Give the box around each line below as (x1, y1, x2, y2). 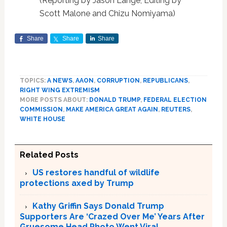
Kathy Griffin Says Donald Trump (32, 201, 164, 211)
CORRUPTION (96, 77, 140, 85)
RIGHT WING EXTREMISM (19, 87, 100, 94)
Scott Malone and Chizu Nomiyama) (39, 9, 175, 19)
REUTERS (161, 106, 191, 113)
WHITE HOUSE (19, 116, 65, 123)
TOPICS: (19, 77, 47, 85)
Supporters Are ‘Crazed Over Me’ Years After (19, 212, 205, 222)
